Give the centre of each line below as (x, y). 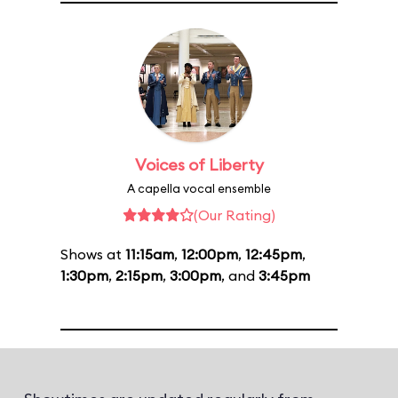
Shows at (93, 254)
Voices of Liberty (199, 165)
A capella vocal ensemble (199, 188)
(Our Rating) (235, 215)
